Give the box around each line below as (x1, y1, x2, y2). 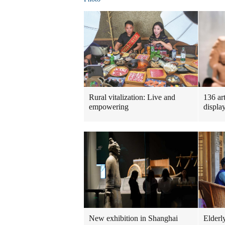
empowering (89, 102, 129, 111)
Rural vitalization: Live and (89, 93, 175, 102)
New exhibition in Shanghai (89, 213, 178, 222)
